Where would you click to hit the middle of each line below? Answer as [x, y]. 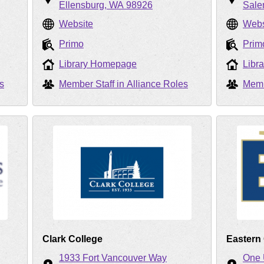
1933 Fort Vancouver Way [113, 258]
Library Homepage [98, 64]
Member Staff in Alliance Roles [123, 84]
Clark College [72, 239]
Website [76, 24]
